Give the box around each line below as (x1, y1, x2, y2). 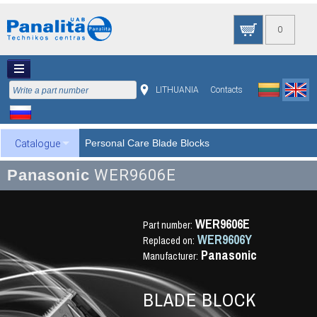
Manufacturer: (142, 249, 198, 263)
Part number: (142, 218, 192, 231)
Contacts (210, 85, 243, 95)
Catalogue (15, 138, 60, 149)
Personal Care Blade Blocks (85, 137, 209, 149)
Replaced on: (142, 234, 195, 247)
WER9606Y (197, 230, 252, 248)
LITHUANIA (156, 85, 199, 95)
